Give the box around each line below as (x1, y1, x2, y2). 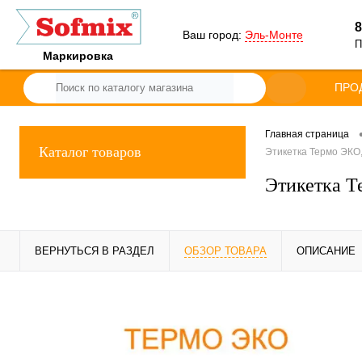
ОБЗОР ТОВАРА (184, 245, 267, 257)
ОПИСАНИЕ (297, 245, 356, 257)
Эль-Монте (244, 27, 303, 41)
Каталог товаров (39, 144, 141, 160)
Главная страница (265, 128, 349, 141)
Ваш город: (182, 27, 245, 41)
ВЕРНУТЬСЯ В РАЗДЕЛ (35, 245, 154, 257)
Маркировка (43, 49, 114, 62)
